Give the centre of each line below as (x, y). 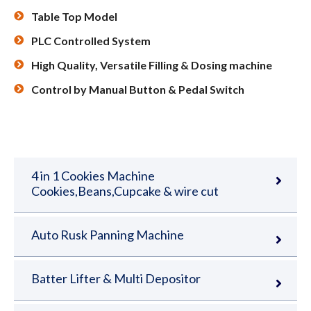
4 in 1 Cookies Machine (93, 176)
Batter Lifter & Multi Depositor (116, 279)
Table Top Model (74, 17)
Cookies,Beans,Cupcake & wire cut (125, 191)
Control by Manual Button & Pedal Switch (138, 90)
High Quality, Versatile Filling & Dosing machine (152, 65)
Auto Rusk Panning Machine (108, 235)
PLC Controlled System (91, 41)
